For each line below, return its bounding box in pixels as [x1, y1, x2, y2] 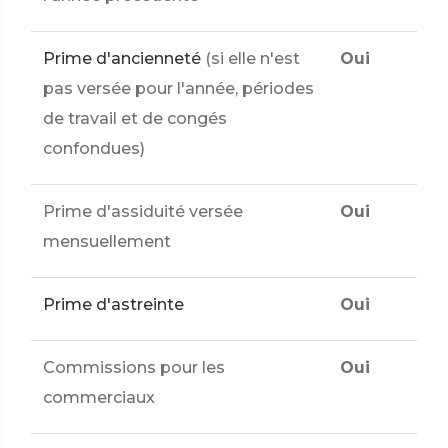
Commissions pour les [43, 358, 225, 377]
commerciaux [43, 388, 155, 407]
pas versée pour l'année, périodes [43, 79, 314, 98]
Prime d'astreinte [43, 295, 184, 314]
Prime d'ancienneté [43, 49, 201, 68]
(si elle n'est [205, 49, 300, 68]
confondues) [43, 139, 145, 158]
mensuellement [43, 232, 171, 251]
